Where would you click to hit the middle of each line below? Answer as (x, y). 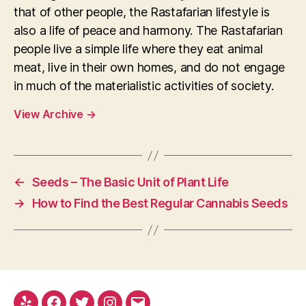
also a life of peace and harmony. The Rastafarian (148, 31)
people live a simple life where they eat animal (138, 49)
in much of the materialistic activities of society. (144, 86)
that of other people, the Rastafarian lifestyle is (142, 12)
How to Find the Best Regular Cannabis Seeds (160, 204)
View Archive (50, 114)
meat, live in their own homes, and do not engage (150, 68)
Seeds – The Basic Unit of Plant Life (130, 182)
